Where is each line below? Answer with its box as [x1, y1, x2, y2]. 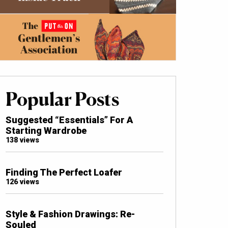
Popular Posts [6, 88, 119, 111]
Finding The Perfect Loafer [6, 167, 122, 178]
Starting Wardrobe [6, 125, 87, 136]
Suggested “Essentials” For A [6, 115, 133, 126]
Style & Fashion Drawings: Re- [6, 209, 135, 220]
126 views [6, 178, 39, 187]
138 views [6, 136, 39, 145]
